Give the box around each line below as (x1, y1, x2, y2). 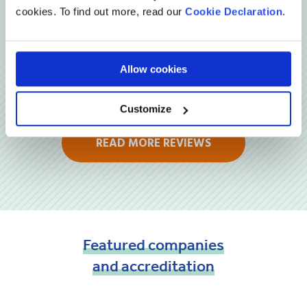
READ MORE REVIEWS (96, 134, 211, 153)
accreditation (121, 256, 214, 275)
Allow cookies (120, 62, 187, 75)
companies (148, 235, 224, 254)
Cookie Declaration (185, 5, 282, 17)
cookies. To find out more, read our (16, 5, 185, 17)
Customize (120, 103, 172, 115)
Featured (83, 235, 145, 254)
